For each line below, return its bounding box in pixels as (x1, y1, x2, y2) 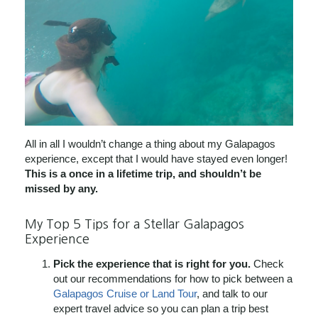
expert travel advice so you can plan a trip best (53, 302, 268, 314)
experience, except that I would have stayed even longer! (25, 153, 287, 165)
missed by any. (25, 182, 98, 195)
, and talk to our (197, 287, 268, 300)
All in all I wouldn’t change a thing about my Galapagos (25, 138, 275, 150)
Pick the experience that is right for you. (53, 257, 251, 270)
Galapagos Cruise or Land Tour (53, 287, 197, 300)
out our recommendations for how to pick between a (53, 272, 292, 285)
